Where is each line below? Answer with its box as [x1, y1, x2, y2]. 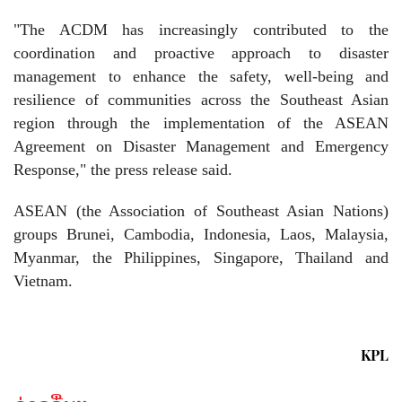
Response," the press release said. [13, 161, 232, 179]
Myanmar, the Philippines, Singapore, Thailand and [13, 249, 389, 267]
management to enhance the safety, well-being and [13, 67, 389, 85]
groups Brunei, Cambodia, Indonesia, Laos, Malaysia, [13, 225, 389, 243]
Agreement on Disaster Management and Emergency [13, 137, 389, 155]
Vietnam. [13, 272, 73, 290]
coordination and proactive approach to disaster [13, 44, 389, 62]
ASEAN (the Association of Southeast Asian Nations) [13, 202, 389, 220]
